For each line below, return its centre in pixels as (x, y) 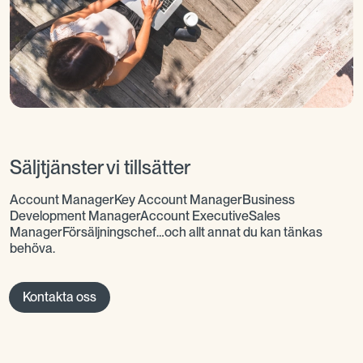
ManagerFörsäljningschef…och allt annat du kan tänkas (166, 232)
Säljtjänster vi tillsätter (100, 167)
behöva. (32, 248)
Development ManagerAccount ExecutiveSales (145, 216)
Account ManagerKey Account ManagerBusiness (152, 199)
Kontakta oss (60, 297)
